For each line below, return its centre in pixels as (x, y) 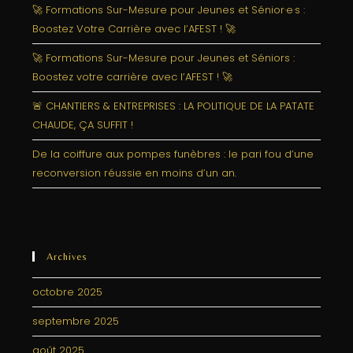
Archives (67, 256)
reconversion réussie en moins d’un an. (135, 173)
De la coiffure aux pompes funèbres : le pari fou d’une (173, 154)
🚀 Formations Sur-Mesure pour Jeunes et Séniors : (164, 58)
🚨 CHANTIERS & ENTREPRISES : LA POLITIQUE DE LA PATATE (174, 106)
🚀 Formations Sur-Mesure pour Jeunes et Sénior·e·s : (169, 10)
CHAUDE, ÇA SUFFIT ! (83, 125)
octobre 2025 (68, 292)
